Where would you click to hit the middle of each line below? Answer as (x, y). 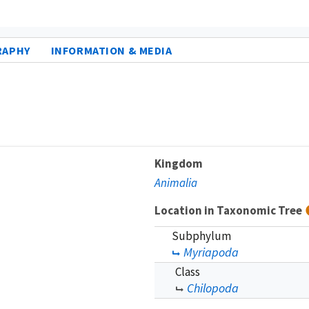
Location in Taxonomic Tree (229, 210)
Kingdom (179, 163)
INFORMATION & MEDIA (111, 50)
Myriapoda (211, 252)
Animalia (176, 182)
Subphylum (201, 236)
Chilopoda (213, 288)
